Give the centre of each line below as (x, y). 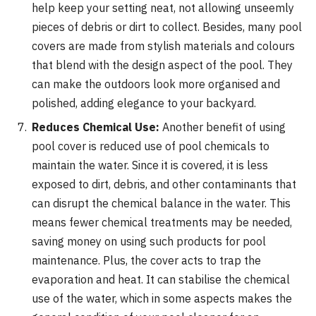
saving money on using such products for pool (149, 242)
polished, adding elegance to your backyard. (144, 103)
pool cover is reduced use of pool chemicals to (151, 146)
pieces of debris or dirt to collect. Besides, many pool (167, 27)
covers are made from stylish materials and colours (163, 46)
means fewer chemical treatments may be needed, (162, 223)
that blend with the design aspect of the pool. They (162, 65)
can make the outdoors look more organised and (156, 84)
